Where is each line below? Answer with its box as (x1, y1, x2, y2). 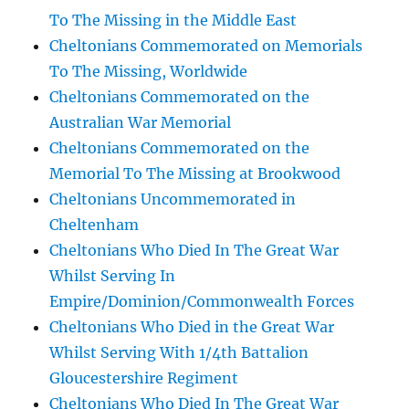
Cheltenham (49, 215, 140, 234)
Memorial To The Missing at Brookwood (49, 164, 341, 183)
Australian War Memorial (49, 113, 232, 131)
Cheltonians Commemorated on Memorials (49, 37, 363, 55)
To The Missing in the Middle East (49, 11, 298, 29)
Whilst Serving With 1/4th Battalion (49, 343, 309, 362)
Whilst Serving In (49, 267, 176, 285)
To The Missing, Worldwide (49, 62, 248, 80)
